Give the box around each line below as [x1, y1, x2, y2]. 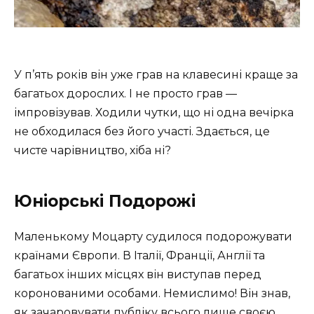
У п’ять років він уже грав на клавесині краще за [14, 68, 298, 82]
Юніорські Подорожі [14, 191, 196, 212]
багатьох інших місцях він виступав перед [14, 268, 261, 282]
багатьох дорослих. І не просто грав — [14, 87, 237, 101]
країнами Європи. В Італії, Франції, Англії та [14, 249, 265, 263]
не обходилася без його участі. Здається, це [14, 125, 270, 139]
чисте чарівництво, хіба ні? [14, 144, 171, 158]
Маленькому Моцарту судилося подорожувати [14, 230, 292, 244]
